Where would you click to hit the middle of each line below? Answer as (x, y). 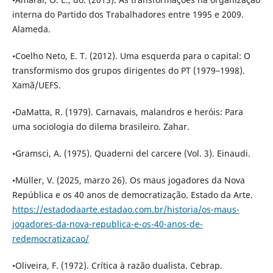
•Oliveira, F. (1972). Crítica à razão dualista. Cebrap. (117, 266)
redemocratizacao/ (50, 239)
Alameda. (31, 29)
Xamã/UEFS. (36, 85)
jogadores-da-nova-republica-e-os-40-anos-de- (107, 224)
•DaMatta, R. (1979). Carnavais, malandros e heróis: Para (127, 112)
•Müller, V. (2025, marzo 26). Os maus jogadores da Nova (128, 180)
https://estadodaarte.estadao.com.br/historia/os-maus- (126, 210)
